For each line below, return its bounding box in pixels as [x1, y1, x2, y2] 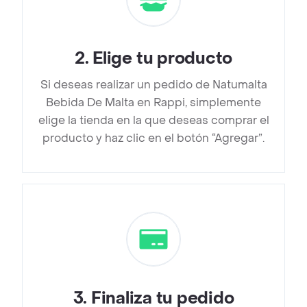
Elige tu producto [93, 48, 233, 70]
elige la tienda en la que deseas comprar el [38, 113, 269, 128]
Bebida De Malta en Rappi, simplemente [46, 95, 261, 110]
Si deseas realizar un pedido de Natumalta [40, 77, 267, 93]
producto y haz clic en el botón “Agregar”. [42, 131, 265, 146]
